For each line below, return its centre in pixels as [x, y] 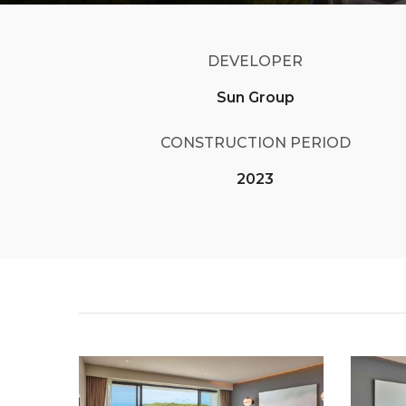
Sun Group [255, 97]
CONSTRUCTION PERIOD [255, 143]
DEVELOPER [256, 61]
